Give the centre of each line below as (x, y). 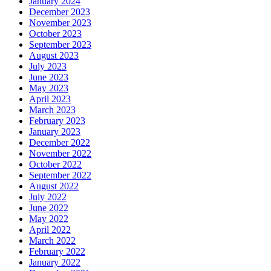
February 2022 (57, 252)
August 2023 (54, 56)
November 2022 (60, 154)
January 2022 (55, 263)
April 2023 (50, 99)
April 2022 (50, 230)
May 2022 (49, 219)
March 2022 (52, 241)
